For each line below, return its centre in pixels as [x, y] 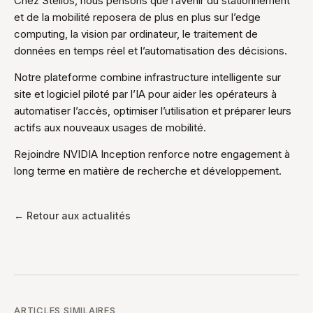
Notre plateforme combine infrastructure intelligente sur [147, 77]
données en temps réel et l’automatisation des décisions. [151, 51]
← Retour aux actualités [72, 216]
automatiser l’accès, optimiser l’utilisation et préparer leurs [153, 111]
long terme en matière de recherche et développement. [148, 171]
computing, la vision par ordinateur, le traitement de [136, 34]
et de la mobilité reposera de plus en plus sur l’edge [137, 17]
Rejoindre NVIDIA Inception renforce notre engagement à [152, 154]
